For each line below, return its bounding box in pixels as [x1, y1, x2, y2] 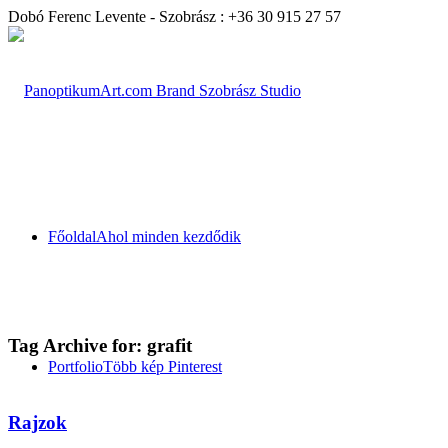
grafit [147, 334, 192, 356]
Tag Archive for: [8, 334, 147, 356]
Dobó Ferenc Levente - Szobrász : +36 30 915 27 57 [8, 8, 341, 25]
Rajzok [8, 412, 67, 434]
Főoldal [48, 228, 96, 245]
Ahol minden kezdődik [96, 228, 241, 245]
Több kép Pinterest [103, 358, 222, 375]
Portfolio [48, 358, 103, 375]
